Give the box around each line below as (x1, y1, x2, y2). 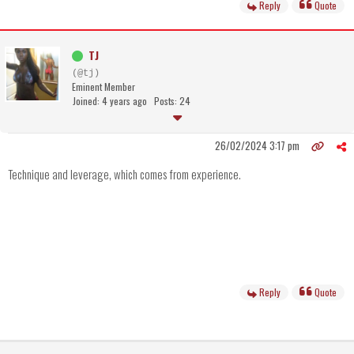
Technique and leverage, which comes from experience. (8, 165, 241, 183)
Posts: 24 (154, 94, 190, 108)
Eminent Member (72, 80, 135, 94)
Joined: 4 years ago (73, 94, 147, 108)
